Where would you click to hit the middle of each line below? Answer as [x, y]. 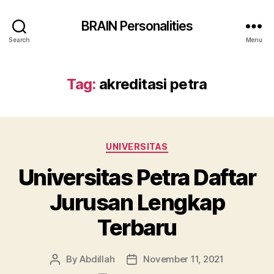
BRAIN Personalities [137, 26]
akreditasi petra [153, 84]
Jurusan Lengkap [137, 202]
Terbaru [137, 227]
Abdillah [97, 259]
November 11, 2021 [183, 259]
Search [19, 39]
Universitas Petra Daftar [137, 177]
